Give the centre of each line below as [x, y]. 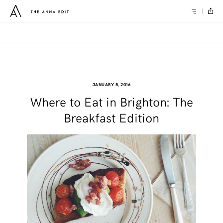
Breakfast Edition [111, 117]
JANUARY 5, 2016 [111, 84]
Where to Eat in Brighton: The [111, 101]
